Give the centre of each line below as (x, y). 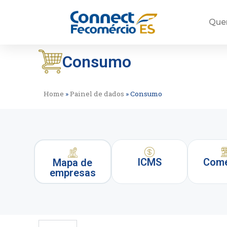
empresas (72, 173)
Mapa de (73, 163)
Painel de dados (97, 94)
